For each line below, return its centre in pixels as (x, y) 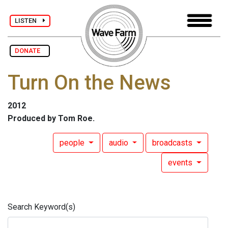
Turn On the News (89, 83)
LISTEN (29, 20)
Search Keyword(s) (41, 207)
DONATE (30, 51)
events (181, 163)
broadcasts (174, 143)
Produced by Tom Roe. (51, 119)
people (73, 143)
